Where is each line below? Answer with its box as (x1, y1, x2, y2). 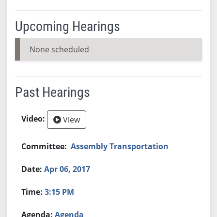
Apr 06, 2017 (44, 163, 91, 174)
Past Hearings (15, 84, 90, 100)
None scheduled (29, 44, 89, 55)
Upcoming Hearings (15, 18, 120, 34)
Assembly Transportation (71, 140, 169, 152)
